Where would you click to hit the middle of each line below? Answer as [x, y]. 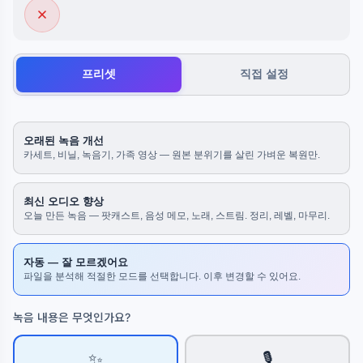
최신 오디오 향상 [64, 201]
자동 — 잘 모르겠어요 [76, 262]
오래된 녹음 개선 [64, 141]
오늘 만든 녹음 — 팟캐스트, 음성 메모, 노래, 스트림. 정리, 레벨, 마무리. [177, 216]
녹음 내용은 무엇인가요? [72, 317]
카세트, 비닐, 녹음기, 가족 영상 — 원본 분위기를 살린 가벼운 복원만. [172, 155]
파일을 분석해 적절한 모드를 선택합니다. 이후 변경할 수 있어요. [162, 276]
